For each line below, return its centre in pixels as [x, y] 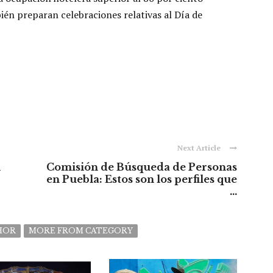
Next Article [199, 148]
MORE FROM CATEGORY [81, 231]
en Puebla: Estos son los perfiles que [142, 179]
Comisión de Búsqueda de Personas [142, 167]
